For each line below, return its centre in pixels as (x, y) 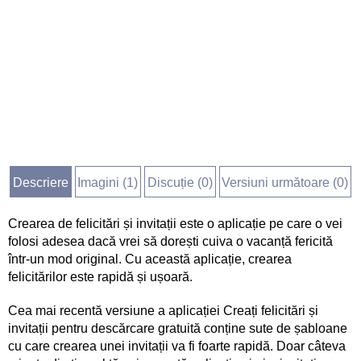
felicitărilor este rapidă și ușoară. (100, 277)
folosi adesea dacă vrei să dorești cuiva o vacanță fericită (170, 241)
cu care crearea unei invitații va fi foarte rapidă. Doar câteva (177, 346)
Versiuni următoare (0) (285, 183)
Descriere (40, 183)
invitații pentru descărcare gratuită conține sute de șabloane (178, 328)
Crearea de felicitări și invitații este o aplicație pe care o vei (175, 224)
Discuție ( (174, 183)
